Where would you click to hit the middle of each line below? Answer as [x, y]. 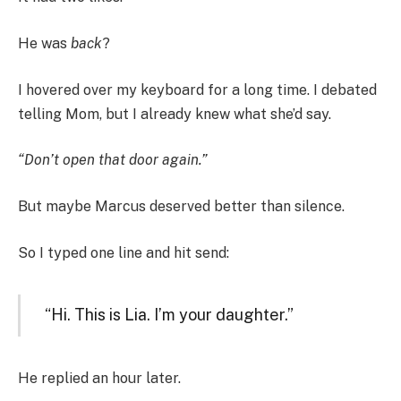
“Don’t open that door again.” [113, 160]
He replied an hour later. [99, 379]
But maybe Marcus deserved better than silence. [181, 206]
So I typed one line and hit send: [124, 252]
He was [44, 44]
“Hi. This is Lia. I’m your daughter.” [169, 315]
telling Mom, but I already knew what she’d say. [175, 114]
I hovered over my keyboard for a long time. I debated [197, 90]
